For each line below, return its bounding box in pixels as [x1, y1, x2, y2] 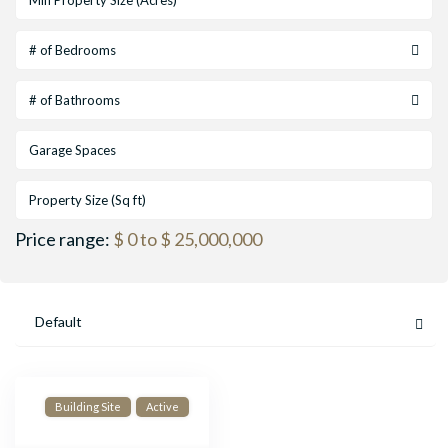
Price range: [15, 228, 111, 251]
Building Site [55, 400, 121, 414]
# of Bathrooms [29, 92, 121, 109]
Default [35, 313, 83, 331]
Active [146, 400, 179, 414]
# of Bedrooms [29, 42, 117, 59]
